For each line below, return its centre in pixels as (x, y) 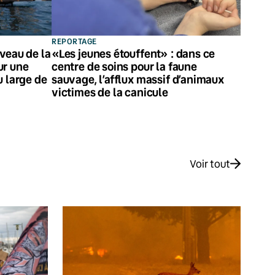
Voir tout (210, 163)
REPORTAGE (74, 41)
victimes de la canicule (110, 92)
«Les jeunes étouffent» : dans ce (134, 53)
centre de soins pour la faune (124, 66)
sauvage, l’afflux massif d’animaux (138, 79)
